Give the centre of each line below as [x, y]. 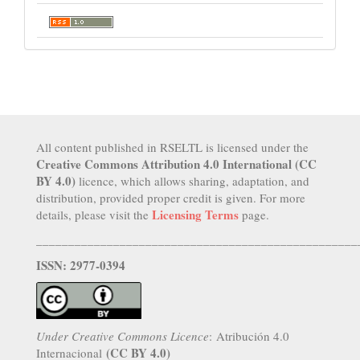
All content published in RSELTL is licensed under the [172, 147]
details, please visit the [94, 214]
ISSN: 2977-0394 [83, 265]
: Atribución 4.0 [249, 335]
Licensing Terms [195, 214]
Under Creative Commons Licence [123, 335]
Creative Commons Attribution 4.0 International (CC [176, 164]
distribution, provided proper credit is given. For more [171, 197]
